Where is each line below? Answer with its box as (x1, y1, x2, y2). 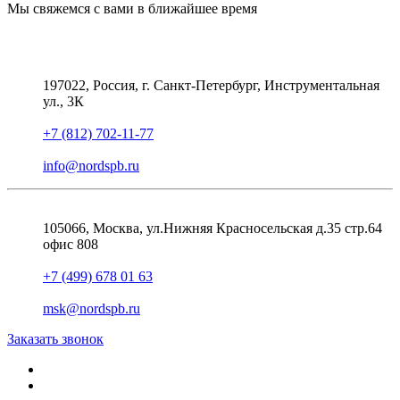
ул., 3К (43, 94, 84, 110)
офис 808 (43, 237, 98, 253)
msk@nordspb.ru (43, 301, 140, 317)
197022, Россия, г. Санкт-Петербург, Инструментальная (43, 78, 379, 94)
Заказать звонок (7, 331, 104, 347)
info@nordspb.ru (43, 158, 139, 174)
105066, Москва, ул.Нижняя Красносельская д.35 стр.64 (43, 221, 382, 237)
